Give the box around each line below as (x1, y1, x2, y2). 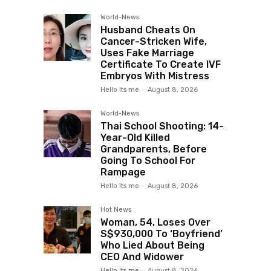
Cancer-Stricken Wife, (100, 36, 207, 48)
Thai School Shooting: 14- (100, 120, 224, 132)
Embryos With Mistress (100, 70, 209, 82)
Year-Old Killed (100, 132, 170, 144)
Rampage (100, 166, 146, 178)
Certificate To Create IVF (100, 59, 221, 71)
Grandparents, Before (100, 143, 207, 155)
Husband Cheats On (100, 24, 195, 36)
